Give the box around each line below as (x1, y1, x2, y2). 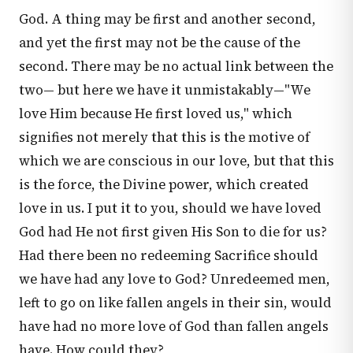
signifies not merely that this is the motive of (19, 128, 310, 147)
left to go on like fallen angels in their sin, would (19, 294, 332, 312)
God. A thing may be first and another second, (19, 10, 316, 28)
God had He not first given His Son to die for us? (19, 223, 327, 241)
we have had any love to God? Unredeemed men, (19, 270, 330, 288)
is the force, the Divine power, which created (19, 176, 309, 194)
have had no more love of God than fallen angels (19, 318, 329, 336)
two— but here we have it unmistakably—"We (19, 81, 310, 99)
